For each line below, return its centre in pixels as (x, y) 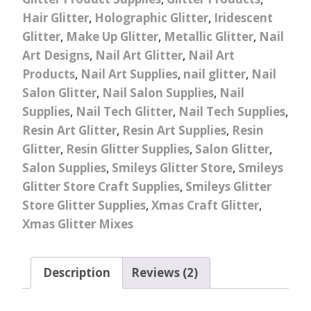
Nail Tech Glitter (124, 111)
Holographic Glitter (151, 17)
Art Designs (56, 55)
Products (49, 74)
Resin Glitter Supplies (128, 149)
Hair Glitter (56, 17)
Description (77, 273)
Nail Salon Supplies (158, 92)
